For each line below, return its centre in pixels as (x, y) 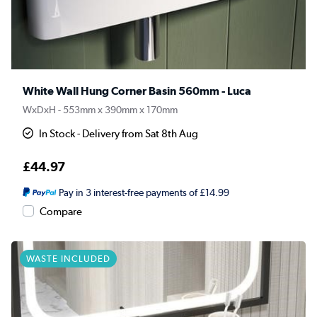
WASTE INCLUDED (68, 259)
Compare (61, 212)
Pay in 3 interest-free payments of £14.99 (144, 193)
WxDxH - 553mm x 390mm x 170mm (100, 110)
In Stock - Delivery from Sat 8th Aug (119, 134)
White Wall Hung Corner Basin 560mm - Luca (137, 91)
